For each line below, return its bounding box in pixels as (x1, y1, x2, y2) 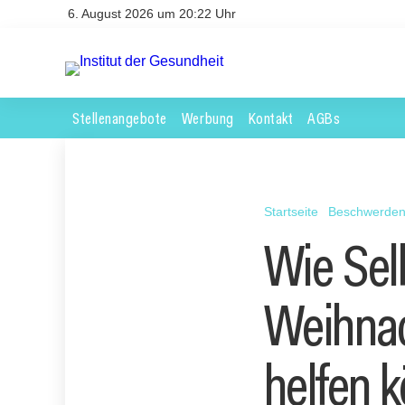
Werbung (181, 107, 234, 128)
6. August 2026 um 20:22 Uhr (68, 6, 236, 21)
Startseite (264, 203, 318, 219)
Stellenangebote (72, 107, 167, 128)
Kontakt (248, 107, 294, 128)
